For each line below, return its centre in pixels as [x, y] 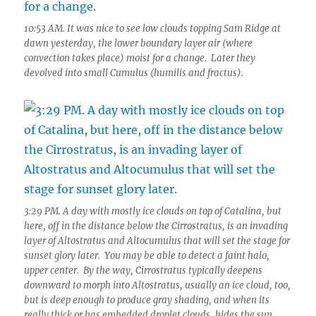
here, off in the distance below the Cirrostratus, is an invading [156, 226]
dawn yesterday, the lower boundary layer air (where [139, 43]
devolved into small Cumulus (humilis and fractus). [134, 73]
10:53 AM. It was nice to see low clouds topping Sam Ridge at [153, 29]
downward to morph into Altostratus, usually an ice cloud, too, [158, 285]
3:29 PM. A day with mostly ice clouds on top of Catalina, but [153, 211]
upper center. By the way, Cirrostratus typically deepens [144, 271]
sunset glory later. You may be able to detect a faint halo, [147, 256]
